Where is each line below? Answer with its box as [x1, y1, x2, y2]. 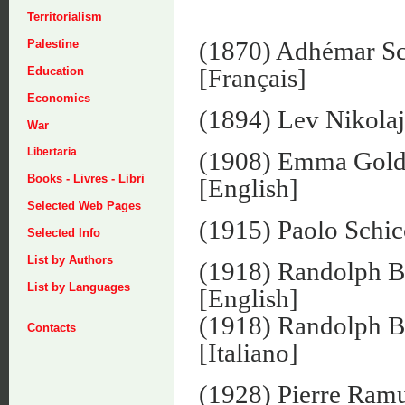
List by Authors [27, 253, 113, 267]
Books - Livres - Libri [27, 172, 145, 185]
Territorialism [27, 10, 102, 24]
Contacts [27, 321, 76, 334]
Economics [27, 91, 90, 105]
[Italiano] [199, 337, 298, 367]
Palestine [27, 37, 79, 51]
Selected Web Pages [27, 199, 141, 212]
